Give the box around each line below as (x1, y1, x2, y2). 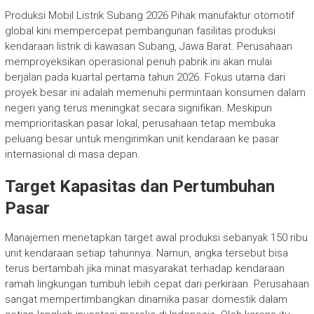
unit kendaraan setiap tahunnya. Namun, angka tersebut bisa (4, 246, 288, 259)
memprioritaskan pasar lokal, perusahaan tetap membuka (4, 116, 275, 130)
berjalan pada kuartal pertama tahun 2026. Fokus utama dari (4, 70, 285, 83)
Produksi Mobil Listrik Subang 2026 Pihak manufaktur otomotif (4, 8, 294, 22)
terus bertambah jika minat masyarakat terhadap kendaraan (4, 261, 285, 275)
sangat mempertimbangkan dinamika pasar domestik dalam (4, 292, 287, 306)
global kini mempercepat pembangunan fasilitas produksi (4, 24, 275, 37)
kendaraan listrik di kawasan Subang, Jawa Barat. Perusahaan (4, 39, 292, 53)
